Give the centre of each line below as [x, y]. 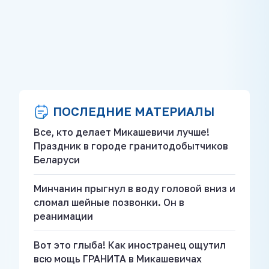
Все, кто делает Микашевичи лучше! [122, 132]
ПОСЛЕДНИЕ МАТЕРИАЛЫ [134, 111]
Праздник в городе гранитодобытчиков [131, 146]
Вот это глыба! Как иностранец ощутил [130, 245]
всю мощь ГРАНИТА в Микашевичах [118, 259]
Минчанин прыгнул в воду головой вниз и [134, 189]
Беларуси [57, 160]
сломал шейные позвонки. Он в [109, 203]
